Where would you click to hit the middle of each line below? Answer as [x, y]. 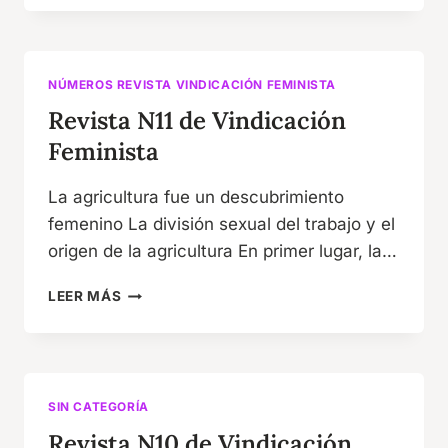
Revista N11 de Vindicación [197, 121]
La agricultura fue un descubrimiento [196, 197]
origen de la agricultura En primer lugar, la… [222, 251]
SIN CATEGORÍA [98, 407]
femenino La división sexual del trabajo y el [221, 224]
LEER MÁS [85, 296]
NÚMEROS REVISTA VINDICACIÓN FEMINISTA [192, 84]
